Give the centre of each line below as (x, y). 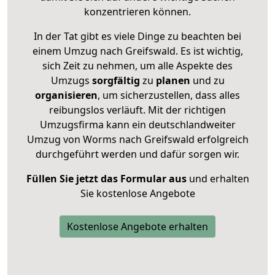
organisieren (66, 95)
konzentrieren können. (137, 11)
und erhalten (218, 178)
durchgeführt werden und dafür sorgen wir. (137, 154)
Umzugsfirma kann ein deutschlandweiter (137, 124)
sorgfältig (116, 80)
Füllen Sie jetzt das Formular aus (106, 178)
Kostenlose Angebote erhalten (137, 226)
